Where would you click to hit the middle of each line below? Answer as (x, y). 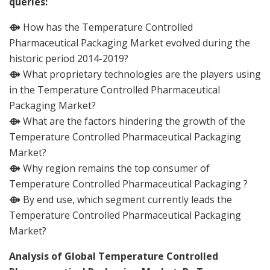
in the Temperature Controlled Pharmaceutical (115, 89)
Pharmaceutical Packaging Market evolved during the (130, 42)
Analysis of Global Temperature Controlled (114, 256)
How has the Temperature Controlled (107, 27)
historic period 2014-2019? (69, 58)
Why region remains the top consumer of (115, 168)
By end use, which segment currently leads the (126, 199)
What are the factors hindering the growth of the (133, 121)
